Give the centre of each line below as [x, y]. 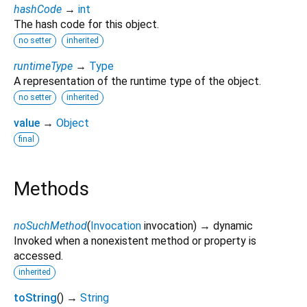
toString [35, 297]
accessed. [38, 256]
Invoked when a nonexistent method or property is [135, 241]
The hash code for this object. [86, 24]
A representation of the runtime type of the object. [137, 81]
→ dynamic [226, 225]
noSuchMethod [50, 225]
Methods [51, 188]
